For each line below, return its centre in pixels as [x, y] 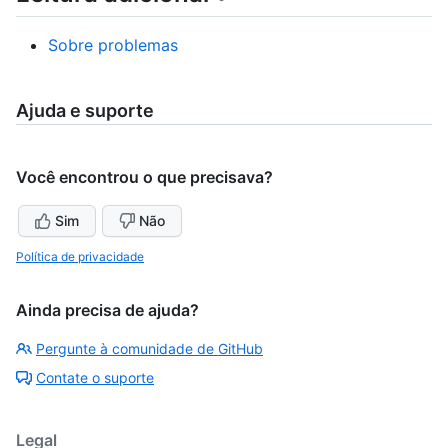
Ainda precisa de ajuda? [107, 310]
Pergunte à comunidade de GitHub [149, 349]
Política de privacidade [80, 257]
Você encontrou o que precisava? [144, 177]
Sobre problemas [113, 45]
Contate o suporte [95, 378]
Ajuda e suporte [85, 111]
